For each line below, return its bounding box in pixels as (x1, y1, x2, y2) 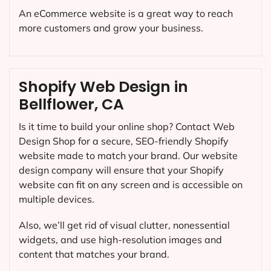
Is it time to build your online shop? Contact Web (19, 120, 235, 133)
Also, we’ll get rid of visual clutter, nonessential (19, 219, 230, 232)
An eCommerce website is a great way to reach (19, 7, 233, 20)
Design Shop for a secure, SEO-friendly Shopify (19, 135, 229, 148)
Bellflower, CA (19, 94, 124, 116)
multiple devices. (19, 193, 94, 206)
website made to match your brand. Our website (19, 149, 238, 162)
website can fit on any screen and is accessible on (19, 178, 243, 191)
